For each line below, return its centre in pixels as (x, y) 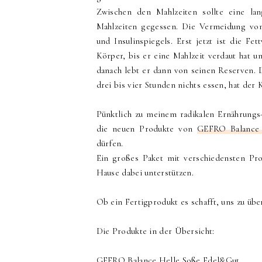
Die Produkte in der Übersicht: (155, 231)
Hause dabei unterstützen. (145, 173)
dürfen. (110, 144)
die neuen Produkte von (146, 129)
